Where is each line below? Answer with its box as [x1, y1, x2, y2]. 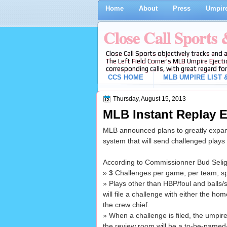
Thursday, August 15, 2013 [112, 95, 186, 102]
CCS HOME [107, 73, 143, 81]
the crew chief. [102, 201, 149, 209]
